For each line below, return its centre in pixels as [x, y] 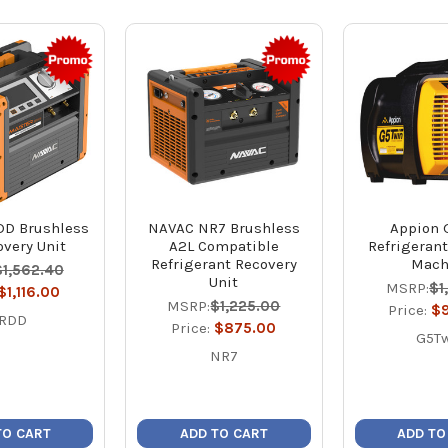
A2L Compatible [223, 245]
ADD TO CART [223, 433]
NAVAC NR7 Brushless [223, 227]
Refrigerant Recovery [223, 263]
